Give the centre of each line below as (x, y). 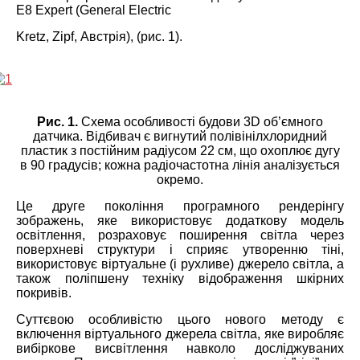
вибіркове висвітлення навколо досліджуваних (180, 348)
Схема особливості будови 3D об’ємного (200, 121)
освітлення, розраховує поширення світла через (180, 235)
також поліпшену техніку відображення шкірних (180, 278)
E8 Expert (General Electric (94, 10)
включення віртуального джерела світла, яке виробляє (180, 333)
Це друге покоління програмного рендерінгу (180, 206)
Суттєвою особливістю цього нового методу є (180, 319)
